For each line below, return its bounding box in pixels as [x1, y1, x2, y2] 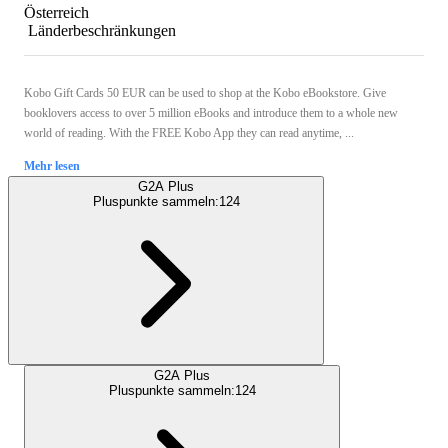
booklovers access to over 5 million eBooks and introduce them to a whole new [24, 106, 398, 121]
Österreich [24, 4, 89, 22]
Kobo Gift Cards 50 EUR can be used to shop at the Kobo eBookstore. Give [24, 86, 386, 101]
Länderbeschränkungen [28, 22, 176, 40]
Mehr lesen [24, 159, 80, 174]
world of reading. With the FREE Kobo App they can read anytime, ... [24, 126, 354, 141]
